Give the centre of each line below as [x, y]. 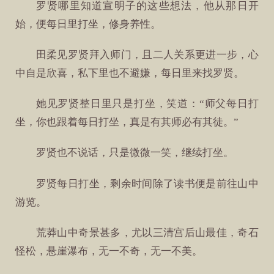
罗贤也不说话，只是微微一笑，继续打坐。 [135, 153]
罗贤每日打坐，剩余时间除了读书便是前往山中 [147, 183]
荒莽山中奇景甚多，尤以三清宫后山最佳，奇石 [147, 232]
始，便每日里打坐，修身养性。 [88, 24]
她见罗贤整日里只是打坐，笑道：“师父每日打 [147, 104]
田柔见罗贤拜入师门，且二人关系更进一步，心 [147, 55]
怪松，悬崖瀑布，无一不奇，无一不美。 [109, 251]
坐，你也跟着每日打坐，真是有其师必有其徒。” [127, 122]
